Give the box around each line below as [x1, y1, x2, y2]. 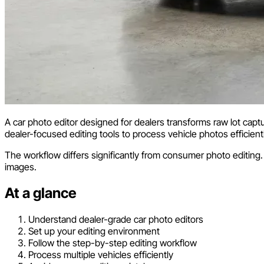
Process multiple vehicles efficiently [28, 248, 173, 260]
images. [5, 160, 37, 173]
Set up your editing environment [28, 225, 160, 237]
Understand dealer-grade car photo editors [28, 213, 203, 225]
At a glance [5, 184, 77, 202]
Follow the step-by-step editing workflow [28, 236, 197, 249]
